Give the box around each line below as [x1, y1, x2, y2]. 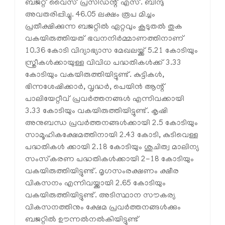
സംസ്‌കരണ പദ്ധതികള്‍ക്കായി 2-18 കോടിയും [25, 155, 194, 165]
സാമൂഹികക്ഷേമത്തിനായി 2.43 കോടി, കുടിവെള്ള [25, 131, 198, 141]
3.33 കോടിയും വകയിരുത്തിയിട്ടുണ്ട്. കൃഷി [25, 107, 168, 117]
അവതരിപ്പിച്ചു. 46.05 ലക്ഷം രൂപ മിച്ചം [25, 11, 155, 20]
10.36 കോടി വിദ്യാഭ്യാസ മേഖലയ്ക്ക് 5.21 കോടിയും [25, 47, 198, 56]
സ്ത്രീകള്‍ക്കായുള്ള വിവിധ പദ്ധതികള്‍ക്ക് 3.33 [25, 59, 181, 68]
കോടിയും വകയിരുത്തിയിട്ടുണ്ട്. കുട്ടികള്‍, [25, 71, 164, 80]
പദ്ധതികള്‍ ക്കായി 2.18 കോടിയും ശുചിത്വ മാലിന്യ [25, 143, 199, 153]
